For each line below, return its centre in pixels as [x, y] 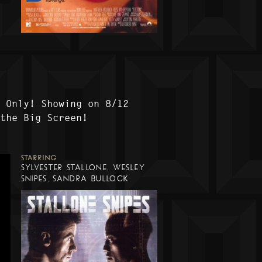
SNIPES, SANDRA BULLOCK [75, 179]
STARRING [39, 158]
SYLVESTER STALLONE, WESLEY [83, 168]
